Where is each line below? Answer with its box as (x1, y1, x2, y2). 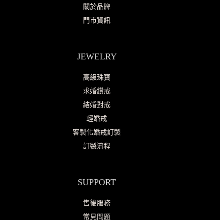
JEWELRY (77, 52, 117, 62)
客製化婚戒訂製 (73, 129, 121, 137)
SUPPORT (78, 177, 116, 188)
